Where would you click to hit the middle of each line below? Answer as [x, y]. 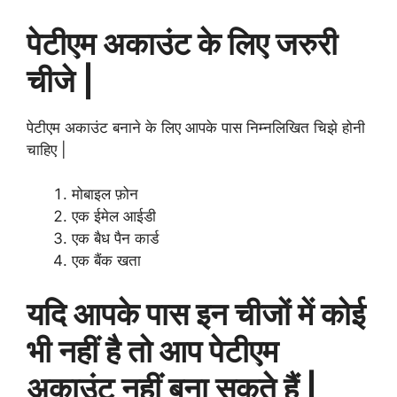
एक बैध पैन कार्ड [115, 239]
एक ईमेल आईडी [114, 217]
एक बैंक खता [106, 261]
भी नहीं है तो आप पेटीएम [152, 350]
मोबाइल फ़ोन [105, 195]
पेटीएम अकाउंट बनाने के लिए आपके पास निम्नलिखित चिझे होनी [196, 127]
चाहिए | [47, 149]
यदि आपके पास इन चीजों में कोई [196, 313]
